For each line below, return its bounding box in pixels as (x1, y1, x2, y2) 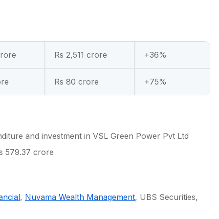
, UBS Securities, (135, 192, 198, 202)
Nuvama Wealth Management (25, 192, 135, 202)
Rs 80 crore (54, 77, 99, 87)
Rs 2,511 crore (54, 50, 107, 60)
